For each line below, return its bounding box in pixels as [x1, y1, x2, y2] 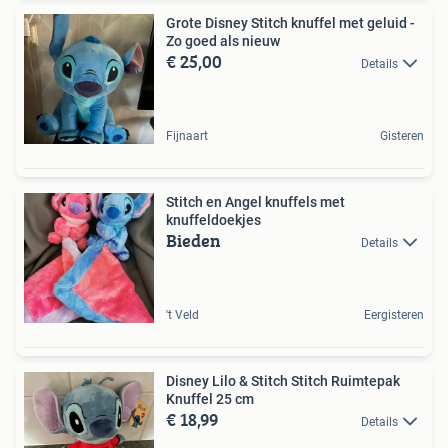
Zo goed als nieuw [166, 32, 280, 49]
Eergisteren [364, 307, 424, 322]
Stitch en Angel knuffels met [166, 193, 345, 210]
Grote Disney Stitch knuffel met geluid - [166, 14, 415, 31]
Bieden [166, 226, 221, 254]
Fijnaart [166, 128, 208, 143]
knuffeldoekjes [166, 211, 261, 228]
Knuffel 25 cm [166, 390, 254, 407]
